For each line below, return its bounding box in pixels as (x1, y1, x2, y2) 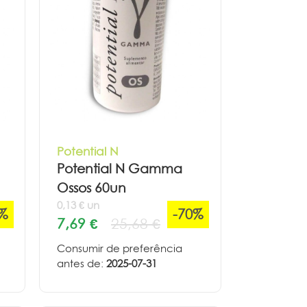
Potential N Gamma (57, 160, 182, 177)
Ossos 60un (57, 180, 126, 196)
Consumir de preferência (57, 241, 182, 255)
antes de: (57, 256, 106, 270)
